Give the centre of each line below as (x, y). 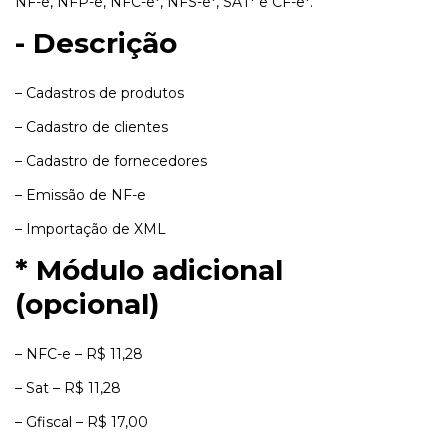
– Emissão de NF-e (80, 194)
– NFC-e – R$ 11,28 (79, 354)
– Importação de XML (90, 228)
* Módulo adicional (149, 269)
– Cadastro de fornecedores (111, 160)
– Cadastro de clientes (91, 126)
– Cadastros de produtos (99, 92)
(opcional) (87, 303)
